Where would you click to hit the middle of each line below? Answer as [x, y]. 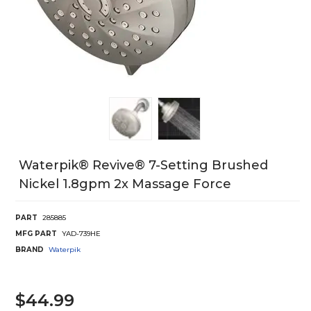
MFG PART [36, 233]
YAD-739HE [81, 233]
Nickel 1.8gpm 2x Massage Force [125, 184]
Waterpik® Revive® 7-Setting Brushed [143, 165]
